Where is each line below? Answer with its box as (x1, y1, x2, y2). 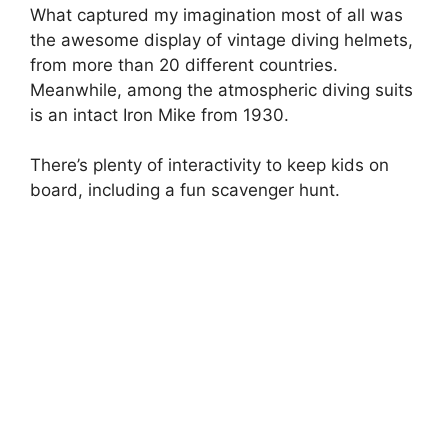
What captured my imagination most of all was (30, 4, 403, 25)
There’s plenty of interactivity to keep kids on (30, 155, 389, 176)
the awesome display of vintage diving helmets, (30, 29, 413, 50)
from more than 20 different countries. (30, 54, 338, 75)
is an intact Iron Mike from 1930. (30, 104, 289, 125)
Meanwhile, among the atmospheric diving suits (30, 79, 413, 100)
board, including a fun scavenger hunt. (30, 180, 340, 201)
